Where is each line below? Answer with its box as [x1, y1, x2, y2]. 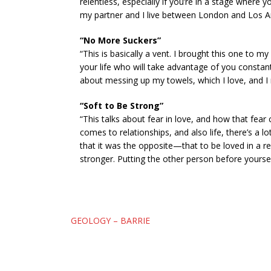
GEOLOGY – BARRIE [71, 215, 150, 226]
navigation [61, 238, 190, 268]
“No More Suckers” [80, 34, 161, 46]
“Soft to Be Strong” [80, 100, 163, 111]
